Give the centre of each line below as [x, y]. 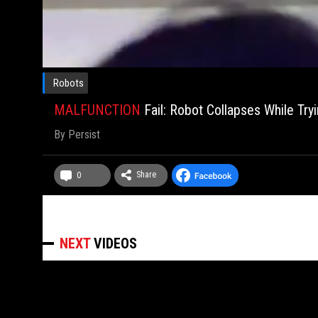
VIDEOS [115, 243]
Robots [68, 83]
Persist [84, 134]
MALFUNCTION [99, 110]
